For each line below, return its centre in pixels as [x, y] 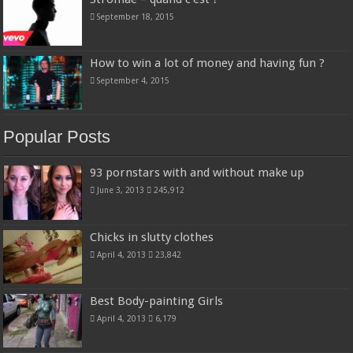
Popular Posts [57, 137]
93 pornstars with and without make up [197, 173]
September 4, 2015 [134, 81]
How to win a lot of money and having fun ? [208, 63]
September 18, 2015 [136, 17]
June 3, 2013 [121, 190]
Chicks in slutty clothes [152, 237]
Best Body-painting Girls [157, 301]
